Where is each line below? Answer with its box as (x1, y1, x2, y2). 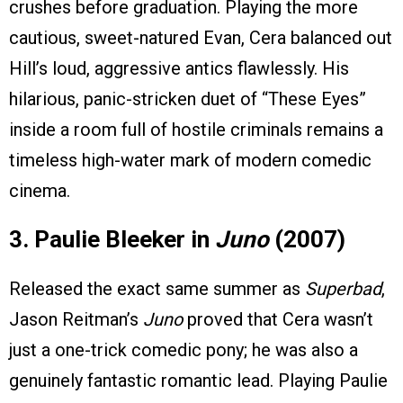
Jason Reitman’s (9, 309, 143, 331)
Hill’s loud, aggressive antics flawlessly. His (9, 58, 349, 80)
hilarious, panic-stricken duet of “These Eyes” (9, 88, 366, 111)
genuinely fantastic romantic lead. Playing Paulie (9, 370, 388, 392)
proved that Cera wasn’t (183, 309, 373, 331)
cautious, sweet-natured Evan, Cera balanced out (9, 27, 392, 49)
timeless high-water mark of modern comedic (9, 149, 372, 172)
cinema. (9, 180, 70, 202)
